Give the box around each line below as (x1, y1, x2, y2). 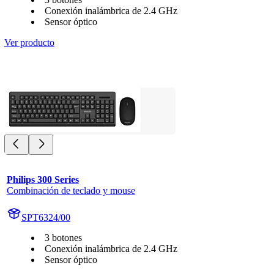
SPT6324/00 (21, 212, 70, 223)
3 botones (44, 232, 82, 243)
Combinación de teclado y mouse (6, 185, 135, 196)
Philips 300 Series (6, 174, 79, 185)
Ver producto (4, 37, 54, 48)
